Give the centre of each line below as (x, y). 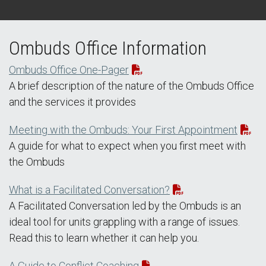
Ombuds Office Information (108, 48)
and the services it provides (72, 102)
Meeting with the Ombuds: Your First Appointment (123, 130)
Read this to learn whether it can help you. (104, 238)
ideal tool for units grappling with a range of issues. (124, 222)
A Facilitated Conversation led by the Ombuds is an (125, 206)
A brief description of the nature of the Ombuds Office (132, 86)
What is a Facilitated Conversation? (89, 190)
